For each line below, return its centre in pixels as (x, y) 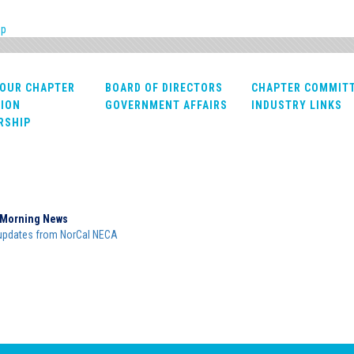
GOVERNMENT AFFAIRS (166, 105)
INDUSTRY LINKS (296, 105)
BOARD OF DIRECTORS (164, 87)
